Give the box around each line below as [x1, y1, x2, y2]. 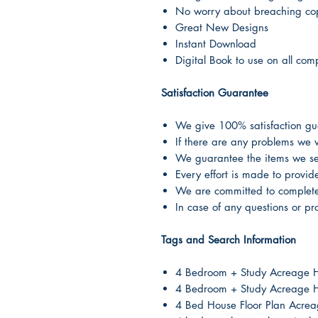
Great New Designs [175, 21, 268, 34]
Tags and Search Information [161, 233, 296, 246]
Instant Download [175, 37, 256, 50]
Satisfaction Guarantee [161, 86, 268, 99]
